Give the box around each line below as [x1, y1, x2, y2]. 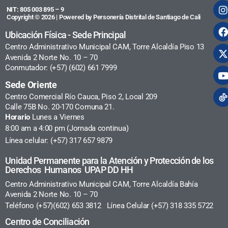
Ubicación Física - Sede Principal [5, 29, 126, 40]
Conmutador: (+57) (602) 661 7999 [5, 63, 117, 72]
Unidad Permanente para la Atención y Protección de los [5, 155, 214, 166]
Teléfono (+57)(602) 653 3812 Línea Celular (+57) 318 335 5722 [5, 201, 213, 210]
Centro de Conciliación [5, 216, 91, 227]
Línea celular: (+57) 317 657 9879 [5, 135, 113, 145]
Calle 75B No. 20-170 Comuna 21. [5, 102, 115, 111]
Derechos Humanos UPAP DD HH [5, 164, 133, 175]
